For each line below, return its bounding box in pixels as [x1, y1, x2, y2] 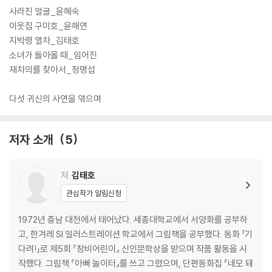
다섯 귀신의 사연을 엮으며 [9, 93, 101, 105]
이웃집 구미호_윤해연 [9, 20, 87, 32]
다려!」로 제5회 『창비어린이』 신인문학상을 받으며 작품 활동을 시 [18, 243, 247, 255]
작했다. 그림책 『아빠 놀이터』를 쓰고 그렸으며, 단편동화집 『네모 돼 [18, 257, 253, 270]
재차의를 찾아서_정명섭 [9, 64, 95, 76]
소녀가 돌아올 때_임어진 [9, 49, 97, 61]
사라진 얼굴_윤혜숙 [9, 5, 80, 18]
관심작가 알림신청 [66, 188, 121, 199]
